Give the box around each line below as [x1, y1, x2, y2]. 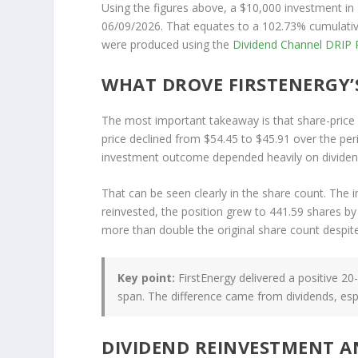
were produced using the [101, 36, 233, 52]
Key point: [117, 269, 176, 285]
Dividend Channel [233, 36, 326, 52]
